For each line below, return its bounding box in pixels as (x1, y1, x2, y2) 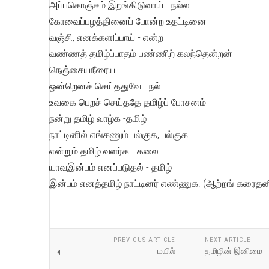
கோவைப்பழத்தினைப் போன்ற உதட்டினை (49, 16, 207, 27)
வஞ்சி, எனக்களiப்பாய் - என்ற (49, 32, 163, 43)
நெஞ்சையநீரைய (49, 64, 115, 76)
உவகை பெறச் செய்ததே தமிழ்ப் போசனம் (49, 97, 206, 108)
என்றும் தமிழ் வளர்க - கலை (49, 145, 159, 157)
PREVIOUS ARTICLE (113, 236, 175, 244)
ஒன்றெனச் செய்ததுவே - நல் (49, 80, 161, 92)
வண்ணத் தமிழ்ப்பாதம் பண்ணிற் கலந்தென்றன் (49, 48, 232, 59)
